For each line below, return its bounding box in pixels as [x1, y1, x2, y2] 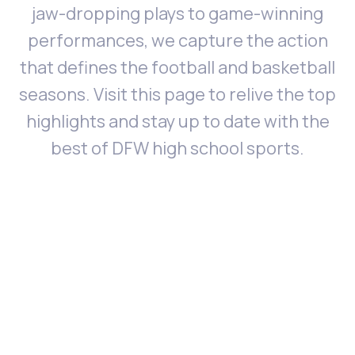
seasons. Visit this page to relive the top [19, 82, 336, 106]
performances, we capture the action [27, 29, 328, 52]
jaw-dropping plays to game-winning [32, 2, 323, 25]
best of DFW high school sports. [51, 136, 304, 160]
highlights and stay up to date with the [25, 109, 330, 133]
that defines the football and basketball [20, 55, 335, 79]
